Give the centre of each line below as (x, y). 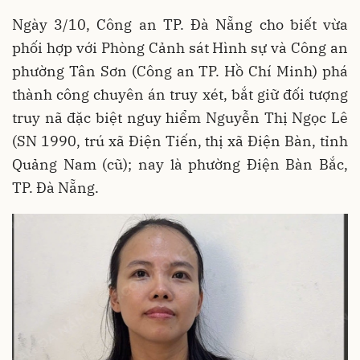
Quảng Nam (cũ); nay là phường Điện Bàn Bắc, (180, 164)
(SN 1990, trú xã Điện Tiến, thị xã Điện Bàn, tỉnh (180, 141)
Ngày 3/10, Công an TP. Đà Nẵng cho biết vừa (180, 25)
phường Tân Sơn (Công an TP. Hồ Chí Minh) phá (180, 71)
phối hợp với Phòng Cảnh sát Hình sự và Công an (180, 48)
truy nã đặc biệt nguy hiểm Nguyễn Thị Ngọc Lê (180, 118)
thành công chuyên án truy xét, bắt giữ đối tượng (180, 94)
